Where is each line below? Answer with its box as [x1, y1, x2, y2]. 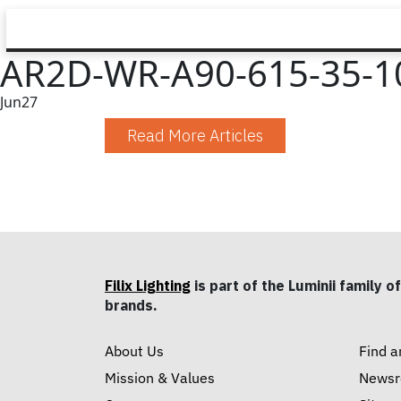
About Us [105, 342, 164, 361]
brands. [105, 296, 158, 314]
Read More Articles [127, 125, 263, 146]
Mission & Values [105, 369, 215, 388]
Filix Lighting [105, 277, 191, 294]
